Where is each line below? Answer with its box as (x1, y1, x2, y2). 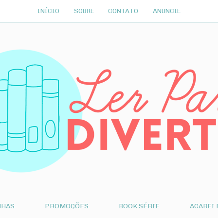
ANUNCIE (153, 6, 181, 15)
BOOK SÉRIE (119, 202, 160, 210)
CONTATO (108, 6, 139, 15)
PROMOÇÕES (45, 202, 89, 210)
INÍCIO (37, 6, 59, 15)
